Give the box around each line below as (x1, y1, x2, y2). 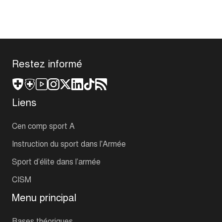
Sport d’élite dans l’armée (12, 156, 101, 167)
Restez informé (12, 56, 82, 70)
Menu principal (12, 190, 76, 204)
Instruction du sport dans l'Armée (12, 138, 126, 149)
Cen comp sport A (12, 120, 75, 131)
